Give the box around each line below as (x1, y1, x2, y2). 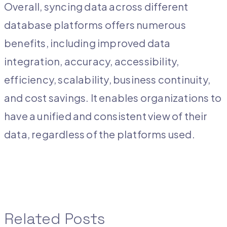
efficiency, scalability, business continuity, (4, 73, 211, 86)
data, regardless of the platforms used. (4, 128, 195, 141)
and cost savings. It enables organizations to (4, 91, 222, 104)
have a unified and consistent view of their (4, 109, 208, 123)
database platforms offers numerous (4, 18, 186, 31)
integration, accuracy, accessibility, (4, 55, 179, 68)
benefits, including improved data (4, 36, 171, 50)
